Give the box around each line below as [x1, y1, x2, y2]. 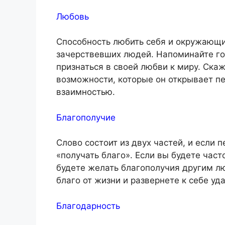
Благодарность [56, 200, 120, 211]
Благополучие [56, 112, 116, 123]
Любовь [56, 11, 89, 22]
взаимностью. [56, 87, 115, 97]
